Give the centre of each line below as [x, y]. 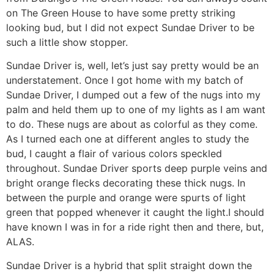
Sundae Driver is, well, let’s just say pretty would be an [132, 66]
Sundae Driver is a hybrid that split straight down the [129, 266]
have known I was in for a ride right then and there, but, [135, 227]
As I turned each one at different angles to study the [128, 139]
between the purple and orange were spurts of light [126, 198]
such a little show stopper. [67, 42]
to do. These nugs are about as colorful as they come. [132, 124]
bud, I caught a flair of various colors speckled [114, 154]
